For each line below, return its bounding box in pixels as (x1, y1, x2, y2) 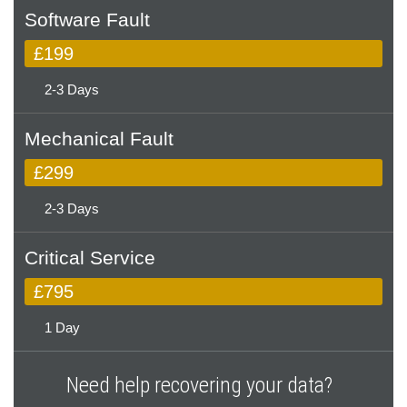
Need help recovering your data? (65, 372, 333, 398)
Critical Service (25, 247, 155, 268)
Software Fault (25, 9, 150, 30)
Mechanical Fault (25, 128, 174, 149)
